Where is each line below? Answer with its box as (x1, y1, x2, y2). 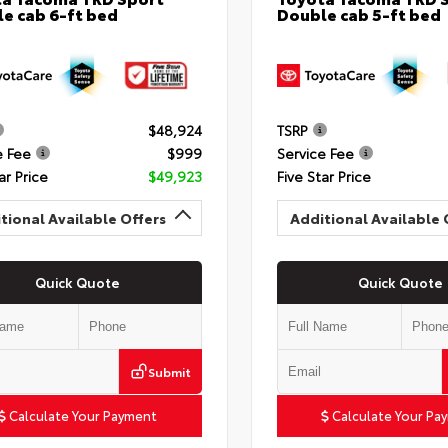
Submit (147, 362, 191, 380)
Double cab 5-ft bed (276, 2, 441, 26)
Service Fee (276, 142, 354, 163)
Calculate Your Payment (6, 405, 158, 424)
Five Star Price (276, 165, 371, 186)
